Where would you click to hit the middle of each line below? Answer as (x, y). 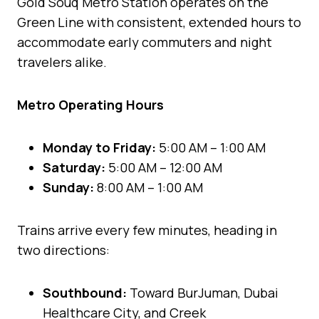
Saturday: (74, 167)
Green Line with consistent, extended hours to (159, 22)
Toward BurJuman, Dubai (203, 292)
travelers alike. (62, 62)
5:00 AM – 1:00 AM (211, 147)
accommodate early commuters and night (145, 42)
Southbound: (85, 292)
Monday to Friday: (99, 147)
